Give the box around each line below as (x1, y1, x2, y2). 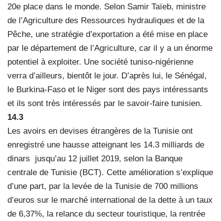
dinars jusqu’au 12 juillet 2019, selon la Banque (7, 153, 183, 163)
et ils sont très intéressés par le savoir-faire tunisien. (7, 98, 202, 108)
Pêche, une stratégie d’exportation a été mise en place (7, 29, 208, 39)
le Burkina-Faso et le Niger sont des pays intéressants (7, 84, 208, 94)
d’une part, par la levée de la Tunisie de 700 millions (7, 181, 198, 191)
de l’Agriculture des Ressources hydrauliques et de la (7, 15, 204, 25)
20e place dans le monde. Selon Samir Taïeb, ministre (7, 1, 206, 11)
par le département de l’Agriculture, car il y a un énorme (7, 43, 213, 53)
